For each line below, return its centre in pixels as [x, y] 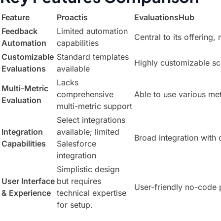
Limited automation [92, 31]
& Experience [26, 193]
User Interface [28, 181]
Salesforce [76, 144]
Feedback [19, 31]
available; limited [88, 132]
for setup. [75, 205]
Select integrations [91, 120]
